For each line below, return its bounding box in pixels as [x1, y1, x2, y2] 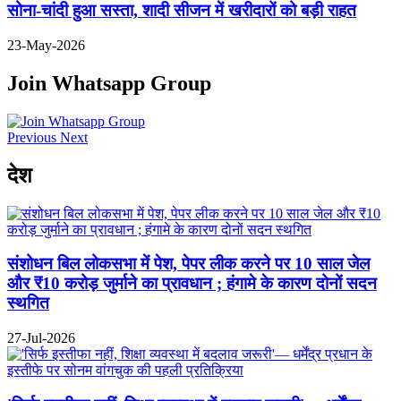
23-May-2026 [7, 37, 85, 53]
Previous [7, 129, 56, 145]
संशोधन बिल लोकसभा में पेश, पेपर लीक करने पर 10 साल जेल [7, 254, 370, 274]
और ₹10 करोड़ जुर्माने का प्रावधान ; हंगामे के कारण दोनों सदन [7, 274, 377, 294]
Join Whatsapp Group [7, 71, 211, 95]
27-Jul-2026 [7, 330, 75, 346]
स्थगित [7, 294, 49, 313]
